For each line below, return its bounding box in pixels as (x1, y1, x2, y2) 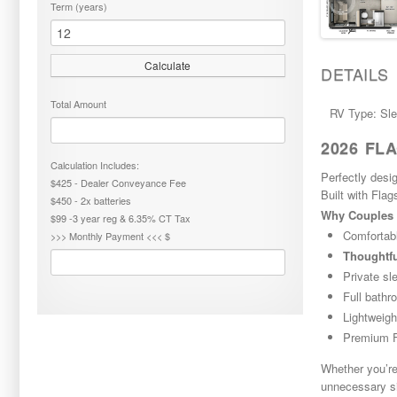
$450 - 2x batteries (51, 193, 131, 207)
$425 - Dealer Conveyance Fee (51, 175, 186, 190)
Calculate (144, 58, 191, 73)
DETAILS (321, 61, 389, 85)
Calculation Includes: (51, 158, 139, 172)
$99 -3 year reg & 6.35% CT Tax (51, 211, 191, 225)
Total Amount (51, 97, 106, 111)
